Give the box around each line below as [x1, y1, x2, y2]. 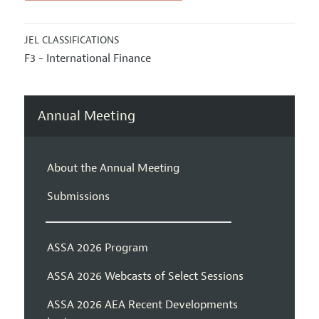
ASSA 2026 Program [46, 240, 148, 255]
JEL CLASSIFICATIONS [23, 34, 119, 47]
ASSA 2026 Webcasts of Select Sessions [46, 268, 244, 283]
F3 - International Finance [23, 51, 151, 66]
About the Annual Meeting [46, 160, 179, 175]
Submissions [46, 189, 110, 204]
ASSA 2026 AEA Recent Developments [46, 297, 238, 312]
